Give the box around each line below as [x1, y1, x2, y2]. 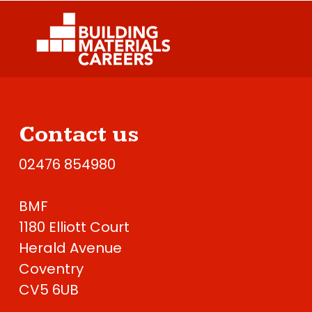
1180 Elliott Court [19, 217, 130, 237]
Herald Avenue [19, 237, 122, 258]
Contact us [19, 121, 139, 148]
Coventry [19, 258, 84, 279]
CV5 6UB [19, 279, 79, 299]
